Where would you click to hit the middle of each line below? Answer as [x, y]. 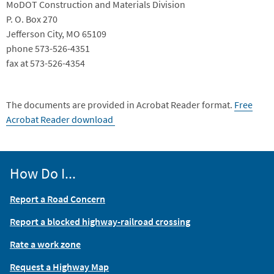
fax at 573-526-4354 [46, 63]
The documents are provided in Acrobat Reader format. [120, 105]
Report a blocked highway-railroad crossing [100, 222]
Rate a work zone [45, 244]
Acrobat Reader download [61, 120]
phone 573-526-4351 [48, 49]
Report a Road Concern [57, 199]
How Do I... [43, 174]
